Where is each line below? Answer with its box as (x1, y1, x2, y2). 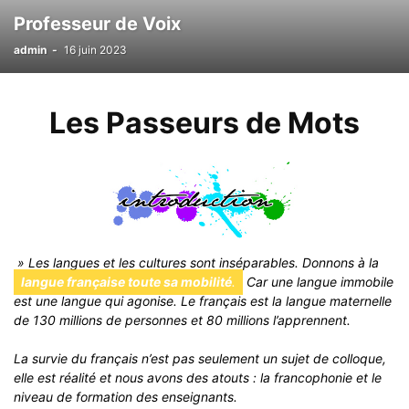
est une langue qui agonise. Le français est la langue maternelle (14, 293, 392, 309)
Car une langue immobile (243, 274, 393, 289)
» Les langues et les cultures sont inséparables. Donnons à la (14, 255, 379, 270)
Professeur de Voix (14, 13, 181, 35)
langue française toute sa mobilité (21, 274, 232, 289)
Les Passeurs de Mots (49, 105, 360, 141)
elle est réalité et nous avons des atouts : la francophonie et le (14, 370, 382, 385)
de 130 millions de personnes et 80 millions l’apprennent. (14, 312, 351, 328)
